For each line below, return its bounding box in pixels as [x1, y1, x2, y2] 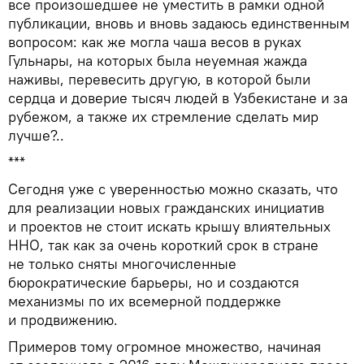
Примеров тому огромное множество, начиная [8, 336, 321, 356]
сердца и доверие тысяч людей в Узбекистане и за [8, 88, 348, 107]
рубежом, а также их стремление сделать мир [8, 106, 318, 126]
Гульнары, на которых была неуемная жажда [8, 50, 307, 70]
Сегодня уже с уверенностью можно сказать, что [8, 179, 338, 198]
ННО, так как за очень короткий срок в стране [8, 235, 318, 254]
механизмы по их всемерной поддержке [8, 291, 281, 310]
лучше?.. [8, 125, 64, 145]
